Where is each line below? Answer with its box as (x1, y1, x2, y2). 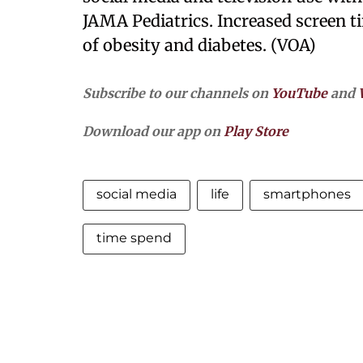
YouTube (271, 85, 327, 101)
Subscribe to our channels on (83, 85, 271, 101)
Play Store (224, 123, 288, 139)
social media (96, 186, 177, 202)
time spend (96, 230, 172, 246)
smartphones (263, 186, 351, 202)
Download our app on (83, 123, 224, 139)
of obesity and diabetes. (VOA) (83, 35, 316, 55)
